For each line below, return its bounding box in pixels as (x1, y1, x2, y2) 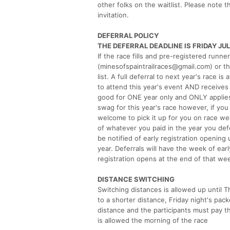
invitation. (98, 10, 129, 19)
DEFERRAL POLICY (98, 31, 159, 40)
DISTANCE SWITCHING (98, 175, 175, 183)
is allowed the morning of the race (98, 216, 208, 224)
